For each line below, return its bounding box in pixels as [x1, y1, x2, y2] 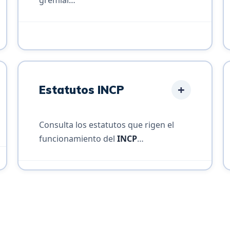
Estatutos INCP [39, 82, 124, 97]
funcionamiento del [39, 132, 117, 144]
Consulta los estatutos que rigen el [39, 119, 174, 130]
